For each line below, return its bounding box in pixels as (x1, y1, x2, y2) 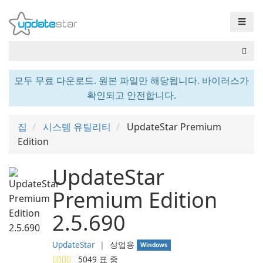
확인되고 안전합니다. (87, 89, 176, 102)
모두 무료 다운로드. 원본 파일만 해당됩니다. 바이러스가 (14, 74, 249, 87)
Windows (140, 241, 168, 249)
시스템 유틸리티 (43, 120, 111, 133)
